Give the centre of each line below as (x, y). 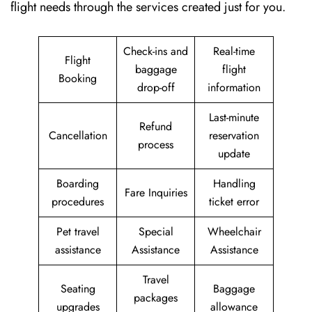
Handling (234, 184)
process (156, 145)
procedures (78, 202)
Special (156, 232)
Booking (78, 78)
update (234, 154)
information (234, 87)
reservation (234, 135)
